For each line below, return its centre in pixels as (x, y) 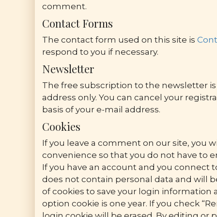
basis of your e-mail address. (101, 109)
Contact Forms (77, 23)
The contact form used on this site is (120, 40)
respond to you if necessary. (100, 52)
